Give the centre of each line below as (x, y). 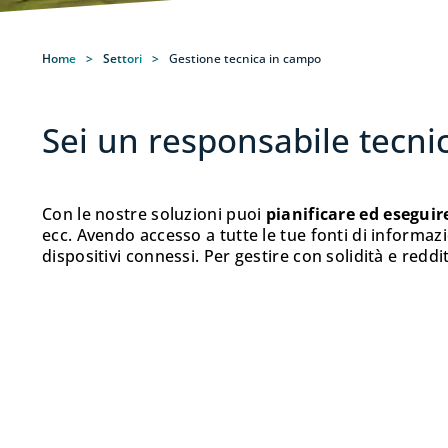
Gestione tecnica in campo (245, 58)
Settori (122, 58)
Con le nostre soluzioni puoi (154, 214)
